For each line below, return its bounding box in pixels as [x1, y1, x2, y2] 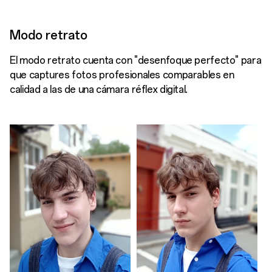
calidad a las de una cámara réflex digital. [10, 83, 188, 95]
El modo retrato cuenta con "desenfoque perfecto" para [10, 54, 262, 66]
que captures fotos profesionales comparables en [10, 69, 234, 81]
